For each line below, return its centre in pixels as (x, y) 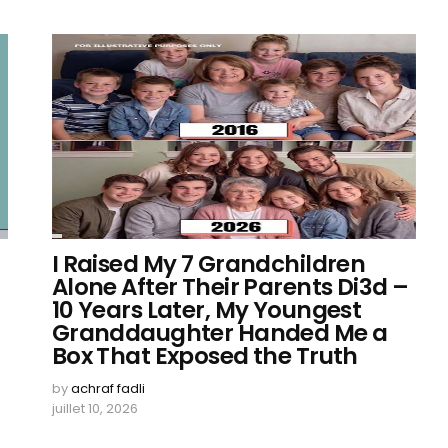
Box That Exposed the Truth (204, 356)
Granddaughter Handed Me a (219, 333)
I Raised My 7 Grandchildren (208, 264)
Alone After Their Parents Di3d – (230, 287)
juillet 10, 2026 (94, 408)
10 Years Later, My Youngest (206, 310)
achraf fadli (107, 388)
